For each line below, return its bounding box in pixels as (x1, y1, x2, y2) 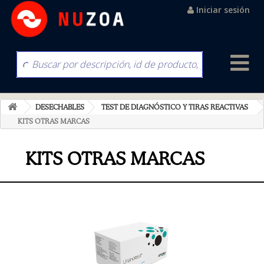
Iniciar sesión (196, 4, 250, 15)
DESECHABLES (35, 102, 84, 111)
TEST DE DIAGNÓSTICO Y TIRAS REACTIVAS (101, 102, 248, 111)
